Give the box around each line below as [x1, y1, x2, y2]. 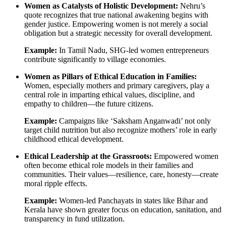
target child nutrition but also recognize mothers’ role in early [24, 125, 217, 134]
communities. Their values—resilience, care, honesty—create [24, 169, 218, 179]
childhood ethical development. [24, 134, 124, 143]
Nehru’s [178, 1, 205, 10]
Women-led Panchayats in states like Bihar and [57, 196, 208, 205]
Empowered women [152, 151, 218, 160]
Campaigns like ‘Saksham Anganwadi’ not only [57, 116, 211, 125]
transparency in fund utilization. [24, 214, 125, 223]
